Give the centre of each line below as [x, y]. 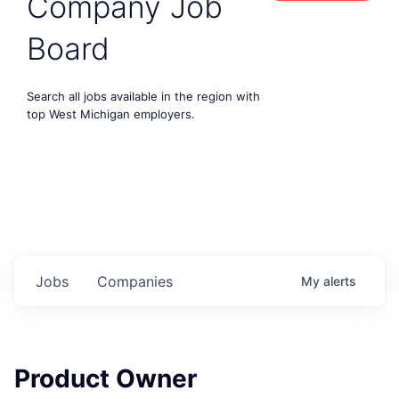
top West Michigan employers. [111, 114]
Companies [135, 281]
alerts [340, 281]
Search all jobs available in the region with [143, 96]
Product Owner [106, 378]
